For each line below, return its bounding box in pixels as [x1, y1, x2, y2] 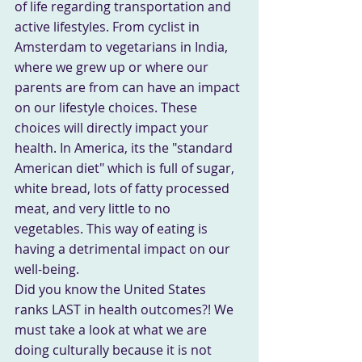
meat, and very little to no [15, 199, 174, 217]
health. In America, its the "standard [15, 138, 236, 157]
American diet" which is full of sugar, [15, 158, 238, 177]
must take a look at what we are [15, 320, 210, 339]
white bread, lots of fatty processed [15, 179, 233, 197]
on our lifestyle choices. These [15, 98, 200, 116]
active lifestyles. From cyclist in [15, 17, 203, 36]
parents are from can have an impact [15, 78, 243, 96]
